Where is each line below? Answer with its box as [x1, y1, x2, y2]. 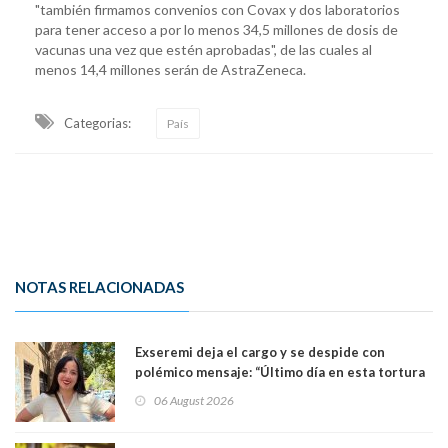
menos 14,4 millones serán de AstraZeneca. [35, 60, 306, 78]
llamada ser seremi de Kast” [135, 383, 310, 400]
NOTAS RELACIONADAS [15, 277, 184, 296]
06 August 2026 [154, 392, 234, 408]
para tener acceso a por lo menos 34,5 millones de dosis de [35, 20, 398, 38]
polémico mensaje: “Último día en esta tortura [135, 363, 425, 380]
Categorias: [64, 114, 131, 131]
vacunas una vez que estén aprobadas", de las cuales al [35, 40, 372, 58]
